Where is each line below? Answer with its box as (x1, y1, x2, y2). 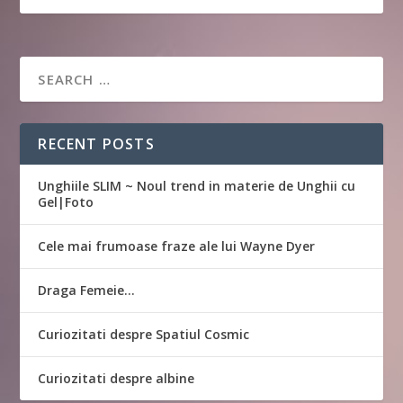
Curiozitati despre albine (38, 370, 195, 388)
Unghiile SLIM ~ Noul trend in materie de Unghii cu (38, 177, 356, 195)
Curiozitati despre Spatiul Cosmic (38, 326, 250, 344)
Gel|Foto (38, 193, 94, 211)
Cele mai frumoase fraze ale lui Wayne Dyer (38, 237, 316, 255)
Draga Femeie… (38, 282, 136, 300)
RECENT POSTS (38, 134, 155, 155)
